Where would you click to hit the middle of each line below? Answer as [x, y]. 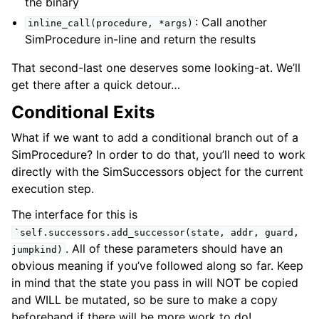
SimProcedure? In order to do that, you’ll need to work [158, 155]
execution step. [53, 189]
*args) [176, 23]
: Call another [231, 22]
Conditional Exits [83, 112]
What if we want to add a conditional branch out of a [155, 137]
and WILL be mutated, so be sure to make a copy [145, 300]
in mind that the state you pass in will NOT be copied [155, 283]
